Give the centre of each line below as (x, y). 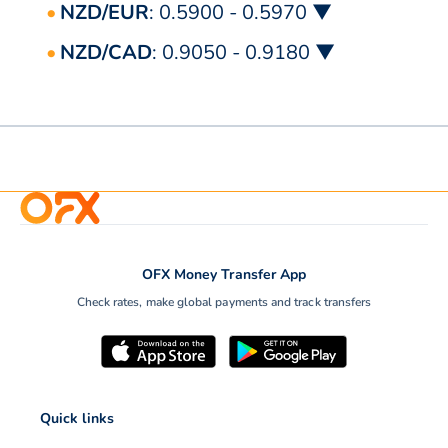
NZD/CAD (106, 53)
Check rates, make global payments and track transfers (224, 302)
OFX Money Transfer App (224, 275)
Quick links (77, 419)
